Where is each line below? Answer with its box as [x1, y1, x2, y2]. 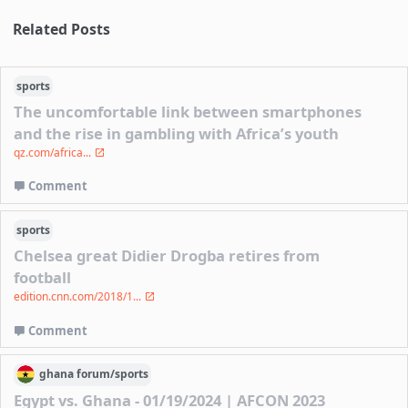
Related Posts [13, 19, 111, 40]
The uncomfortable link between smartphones [14, 100, 362, 122]
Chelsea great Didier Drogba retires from [14, 244, 321, 266]
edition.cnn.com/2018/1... [14, 288, 145, 304]
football [14, 266, 72, 288]
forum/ [76, 366, 115, 382]
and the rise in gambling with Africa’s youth [14, 122, 340, 144]
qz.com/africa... [14, 144, 95, 160]
